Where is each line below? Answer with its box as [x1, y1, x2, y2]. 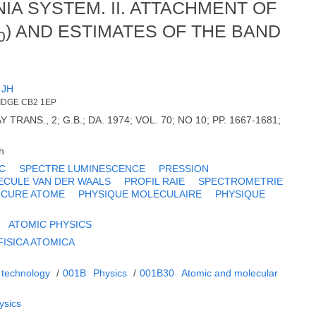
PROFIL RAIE [124, 175, 186, 187]
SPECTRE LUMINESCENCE [19, 162, 146, 174]
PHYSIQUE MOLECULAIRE [78, 188, 202, 200]
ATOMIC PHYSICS [8, 218, 92, 230]
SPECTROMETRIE [198, 175, 284, 187]
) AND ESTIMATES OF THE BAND [6, 21, 281, 42]
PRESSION [159, 162, 209, 174]
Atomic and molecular [181, 267, 279, 279]
